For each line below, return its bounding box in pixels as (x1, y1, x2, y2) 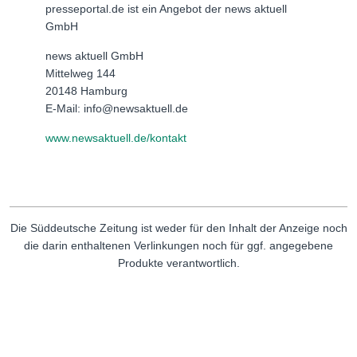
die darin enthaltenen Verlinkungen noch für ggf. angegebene (24, 238, 333, 252)
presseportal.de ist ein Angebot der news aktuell (45, 2, 287, 15)
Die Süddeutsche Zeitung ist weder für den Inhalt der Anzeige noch (10, 221, 347, 234)
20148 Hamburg (45, 84, 127, 97)
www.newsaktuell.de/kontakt (45, 131, 186, 144)
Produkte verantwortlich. (117, 256, 240, 269)
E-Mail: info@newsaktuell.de (45, 101, 188, 115)
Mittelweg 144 (45, 66, 116, 80)
